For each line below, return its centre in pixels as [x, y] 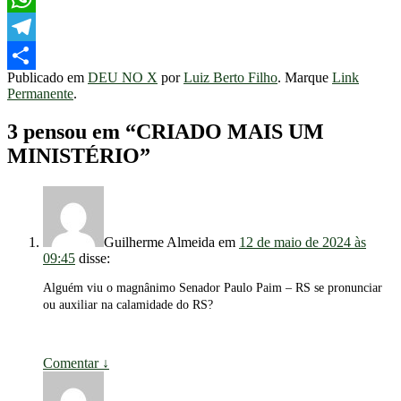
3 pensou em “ [72, 132]
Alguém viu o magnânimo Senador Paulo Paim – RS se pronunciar [213, 288]
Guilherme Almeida [159, 243]
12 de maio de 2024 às [303, 243]
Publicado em [47, 78]
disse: [94, 259]
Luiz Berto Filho [230, 78]
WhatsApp [38, 27]
